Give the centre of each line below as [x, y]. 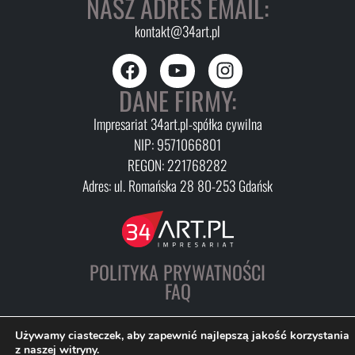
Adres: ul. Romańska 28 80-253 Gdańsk [177, 185]
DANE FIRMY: [177, 100]
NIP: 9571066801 [177, 144]
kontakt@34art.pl [177, 31]
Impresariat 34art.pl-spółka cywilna [177, 123]
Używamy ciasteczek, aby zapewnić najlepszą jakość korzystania [182, 336]
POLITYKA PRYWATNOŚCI [177, 271]
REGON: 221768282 [177, 164]
